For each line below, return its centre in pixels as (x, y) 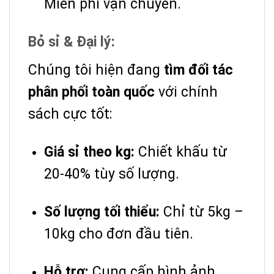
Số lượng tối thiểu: (102, 212)
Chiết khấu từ (181, 152)
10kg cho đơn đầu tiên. (119, 234)
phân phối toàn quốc (91, 92)
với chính (186, 92)
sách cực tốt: (70, 114)
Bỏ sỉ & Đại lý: (72, 42)
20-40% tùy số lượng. (112, 174)
